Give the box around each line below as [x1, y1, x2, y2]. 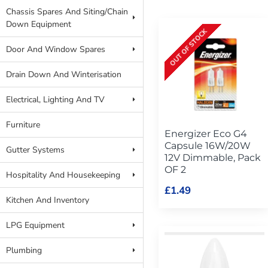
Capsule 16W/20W [165, 139, 251, 151]
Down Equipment [6, 19, 71, 30]
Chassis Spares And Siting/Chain [6, 6, 128, 17]
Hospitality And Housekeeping [6, 169, 120, 181]
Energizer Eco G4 [165, 127, 247, 139]
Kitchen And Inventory [6, 194, 89, 206]
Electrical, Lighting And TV [6, 94, 105, 105]
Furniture [6, 119, 40, 130]
